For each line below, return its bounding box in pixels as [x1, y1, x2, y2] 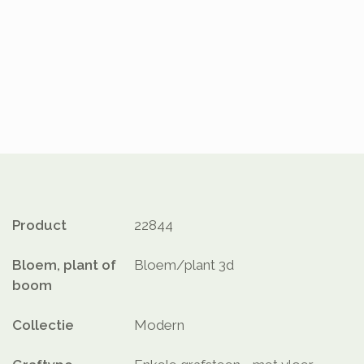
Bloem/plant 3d [134, 257, 234, 274]
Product [12, 217, 67, 234]
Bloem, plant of [12, 257, 116, 274]
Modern [134, 317, 184, 334]
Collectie [12, 317, 74, 334]
